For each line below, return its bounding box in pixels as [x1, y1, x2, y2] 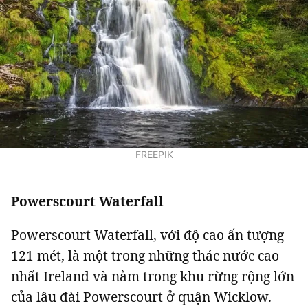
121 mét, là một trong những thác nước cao [11, 245, 279, 265]
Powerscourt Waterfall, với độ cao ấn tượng [11, 225, 284, 244]
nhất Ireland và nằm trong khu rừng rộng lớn [11, 266, 294, 285]
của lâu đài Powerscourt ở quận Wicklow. [11, 287, 272, 306]
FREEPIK [135, 148, 173, 161]
